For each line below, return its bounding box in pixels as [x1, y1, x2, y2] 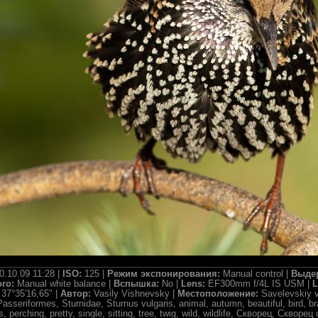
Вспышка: [114, 279, 162, 289]
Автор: [60, 289, 94, 299]
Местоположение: [177, 289, 261, 299]
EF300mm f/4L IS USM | [208, 279, 312, 289]
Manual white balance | [17, 279, 114, 289]
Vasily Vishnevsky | [93, 289, 177, 299]
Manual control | [222, 269, 291, 279]
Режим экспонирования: [106, 269, 223, 279]
